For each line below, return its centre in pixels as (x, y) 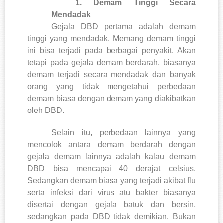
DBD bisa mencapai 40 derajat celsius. (111, 168)
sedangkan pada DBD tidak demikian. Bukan (111, 216)
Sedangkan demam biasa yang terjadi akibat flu (111, 180)
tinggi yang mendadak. (69, 38)
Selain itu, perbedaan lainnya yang (123, 132)
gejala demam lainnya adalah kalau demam (111, 156)
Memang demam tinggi (154, 38)
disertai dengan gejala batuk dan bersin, (111, 204)
